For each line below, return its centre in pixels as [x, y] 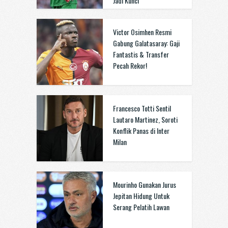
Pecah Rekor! [130, 65]
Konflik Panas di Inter [141, 131]
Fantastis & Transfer [141, 54]
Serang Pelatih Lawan [141, 207]
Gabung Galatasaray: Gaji [146, 43]
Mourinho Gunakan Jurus [144, 184]
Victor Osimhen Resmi [142, 32]
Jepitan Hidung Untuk [141, 196]
